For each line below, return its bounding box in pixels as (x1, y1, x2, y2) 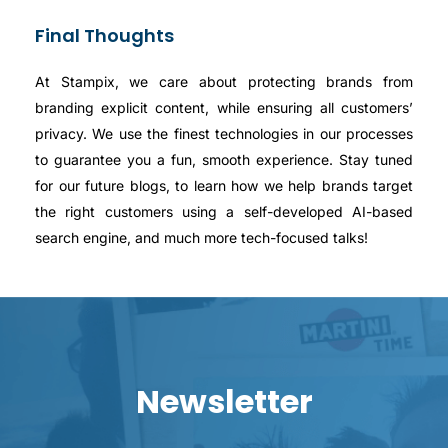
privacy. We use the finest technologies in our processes (35, 125, 413, 143)
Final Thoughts (35, 23, 174, 49)
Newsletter (135, 378, 313, 424)
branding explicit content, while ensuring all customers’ (35, 99, 413, 117)
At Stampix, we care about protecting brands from (35, 73, 413, 91)
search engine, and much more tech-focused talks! (35, 229, 368, 247)
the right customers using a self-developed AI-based (35, 203, 413, 221)
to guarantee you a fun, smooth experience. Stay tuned (35, 151, 413, 169)
